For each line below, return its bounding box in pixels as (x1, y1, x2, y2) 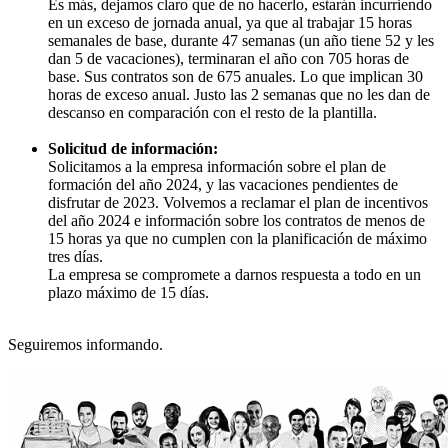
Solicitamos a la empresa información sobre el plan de (48, 157, 386, 175)
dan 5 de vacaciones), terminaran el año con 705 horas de (48, 49, 409, 67)
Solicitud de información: (48, 139, 218, 157)
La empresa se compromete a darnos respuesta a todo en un (48, 265, 421, 283)
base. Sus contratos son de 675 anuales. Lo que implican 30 (48, 67, 423, 85)
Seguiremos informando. (8, 335, 163, 353)
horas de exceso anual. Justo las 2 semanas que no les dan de (48, 85, 430, 103)
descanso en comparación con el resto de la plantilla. (48, 103, 377, 121)
